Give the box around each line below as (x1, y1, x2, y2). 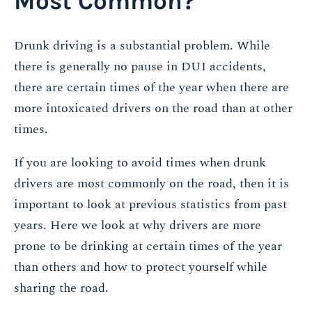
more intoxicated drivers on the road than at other (14, 99, 292, 118)
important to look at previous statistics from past (14, 195, 287, 214)
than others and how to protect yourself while (14, 258, 267, 277)
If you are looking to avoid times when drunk (14, 153, 266, 173)
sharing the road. (14, 279, 109, 298)
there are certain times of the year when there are (14, 78, 289, 97)
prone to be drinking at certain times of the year (14, 237, 282, 256)
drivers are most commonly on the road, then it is (14, 174, 289, 194)
